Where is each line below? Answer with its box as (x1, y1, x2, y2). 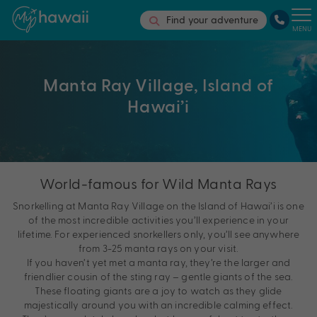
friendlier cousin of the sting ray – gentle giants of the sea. (23, 270, 294, 282)
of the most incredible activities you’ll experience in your (28, 213, 289, 226)
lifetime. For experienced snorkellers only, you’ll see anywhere (17, 227, 300, 240)
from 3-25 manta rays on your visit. (78, 241, 239, 254)
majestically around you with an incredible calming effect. (23, 298, 294, 311)
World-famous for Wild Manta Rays (40, 174, 277, 192)
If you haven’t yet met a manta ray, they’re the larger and (26, 255, 291, 268)
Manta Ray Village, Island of (43, 74, 274, 95)
